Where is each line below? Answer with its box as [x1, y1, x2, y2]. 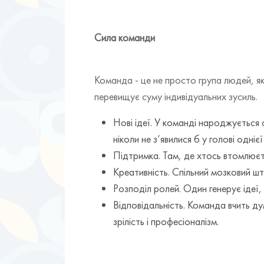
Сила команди [94, 30, 155, 44]
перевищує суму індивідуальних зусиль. [94, 89, 258, 103]
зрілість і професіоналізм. [113, 214, 219, 228]
